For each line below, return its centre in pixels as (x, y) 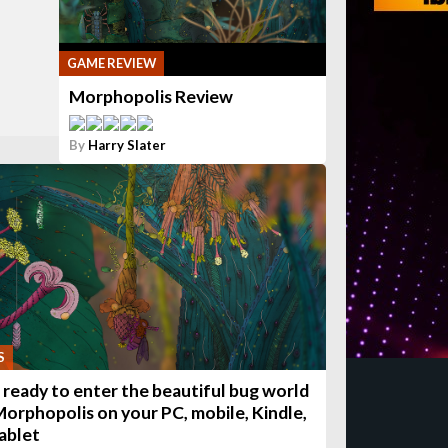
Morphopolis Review (151, 96)
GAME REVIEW (112, 63)
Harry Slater (127, 145)
